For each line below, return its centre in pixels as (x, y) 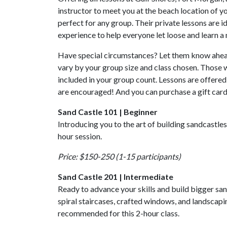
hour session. (80, 136)
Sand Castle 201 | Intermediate (116, 177)
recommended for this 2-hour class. (119, 213)
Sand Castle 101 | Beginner (108, 112)
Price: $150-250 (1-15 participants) (119, 156)
